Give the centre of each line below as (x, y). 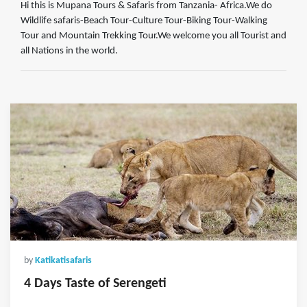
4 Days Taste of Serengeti (95, 284)
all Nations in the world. (69, 51)
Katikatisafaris (63, 261)
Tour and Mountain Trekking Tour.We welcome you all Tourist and (153, 36)
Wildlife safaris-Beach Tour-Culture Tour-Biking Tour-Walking (144, 21)
